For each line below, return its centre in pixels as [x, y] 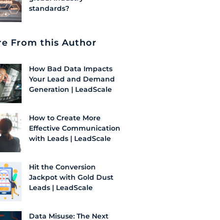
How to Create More [65, 118]
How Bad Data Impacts [71, 69]
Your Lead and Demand [72, 79]
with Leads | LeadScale [70, 138]
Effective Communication [75, 128]
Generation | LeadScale [70, 89]
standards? [50, 8]
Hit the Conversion [62, 167]
